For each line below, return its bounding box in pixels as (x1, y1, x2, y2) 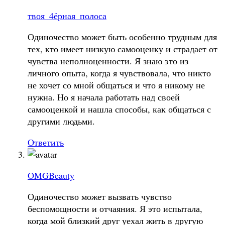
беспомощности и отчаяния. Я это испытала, (28, 202, 202, 214)
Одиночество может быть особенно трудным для (28, 30, 217, 43)
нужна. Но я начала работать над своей (28, 90, 180, 103)
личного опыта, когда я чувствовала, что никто (28, 66, 211, 79)
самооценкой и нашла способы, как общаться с (28, 102, 211, 115)
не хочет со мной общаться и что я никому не (28, 78, 205, 91)
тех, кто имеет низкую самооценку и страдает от (28, 42, 217, 55)
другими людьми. (28, 115, 95, 127)
